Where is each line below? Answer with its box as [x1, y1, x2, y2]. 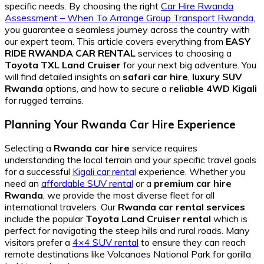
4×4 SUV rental [72, 236, 138, 249]
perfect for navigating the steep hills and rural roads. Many [5, 225, 250, 237]
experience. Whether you [136, 166, 245, 178]
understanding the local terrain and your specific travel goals [5, 154, 256, 166]
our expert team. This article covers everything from [5, 35, 226, 47]
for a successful [5, 166, 72, 178]
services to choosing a [136, 47, 232, 59]
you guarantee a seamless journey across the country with [5, 23, 250, 35]
